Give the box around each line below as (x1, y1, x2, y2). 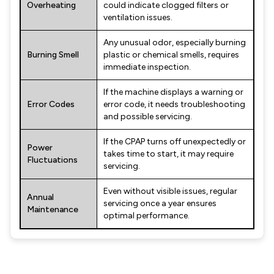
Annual (27, 192, 54, 202)
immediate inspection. (103, 62, 191, 72)
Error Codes (27, 99, 75, 109)
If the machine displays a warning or (103, 87, 243, 97)
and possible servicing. (103, 111, 192, 122)
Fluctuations (27, 155, 78, 165)
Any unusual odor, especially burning (103, 37, 246, 48)
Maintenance (27, 204, 78, 215)
